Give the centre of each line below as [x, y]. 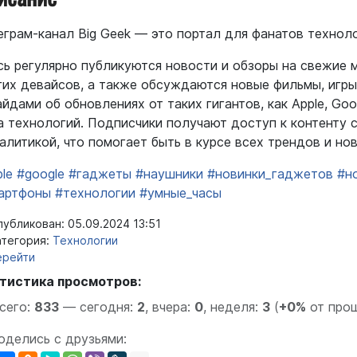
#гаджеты [100, 173]
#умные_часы [180, 192]
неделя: [236, 306]
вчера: [173, 306]
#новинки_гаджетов [270, 173]
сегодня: [108, 306]
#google [41, 173]
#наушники [169, 173]
